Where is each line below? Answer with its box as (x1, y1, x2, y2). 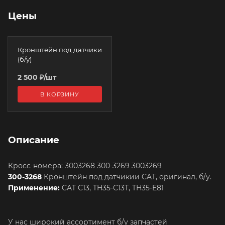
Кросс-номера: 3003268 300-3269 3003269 (132, 161, 162, 170)
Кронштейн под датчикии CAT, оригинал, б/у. (42, 172, 211, 181)
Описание (8, 134, 59, 146)
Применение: (8, 183, 60, 192)
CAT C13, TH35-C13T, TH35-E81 (60, 183, 164, 192)
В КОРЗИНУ (40, 90, 79, 98)
